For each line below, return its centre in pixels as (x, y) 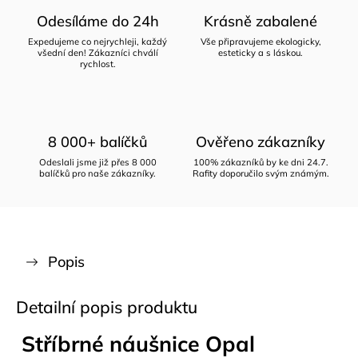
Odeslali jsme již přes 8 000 (97, 162)
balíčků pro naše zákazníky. (97, 173)
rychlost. (97, 64)
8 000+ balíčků (97, 142)
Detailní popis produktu (107, 307)
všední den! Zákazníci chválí (97, 53)
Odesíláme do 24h (97, 21)
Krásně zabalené (261, 21)
